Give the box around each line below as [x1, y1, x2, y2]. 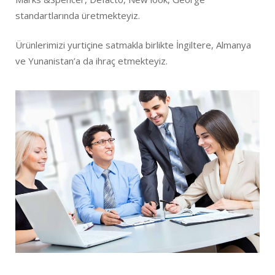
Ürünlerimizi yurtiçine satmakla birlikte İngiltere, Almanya [15, 39, 251, 52]
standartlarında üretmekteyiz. [15, 9, 140, 21]
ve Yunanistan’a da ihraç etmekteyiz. [15, 55, 168, 68]
